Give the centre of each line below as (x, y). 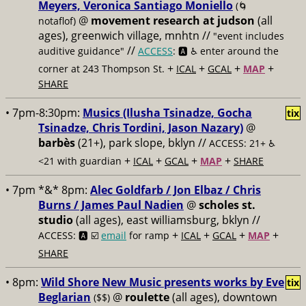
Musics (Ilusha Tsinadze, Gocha (167, 113)
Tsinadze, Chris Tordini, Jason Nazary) (141, 128)
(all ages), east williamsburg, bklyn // (167, 220)
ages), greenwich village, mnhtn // (126, 36)
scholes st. (227, 205)
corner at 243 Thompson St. (101, 69)
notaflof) (57, 21)
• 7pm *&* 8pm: (48, 190)
